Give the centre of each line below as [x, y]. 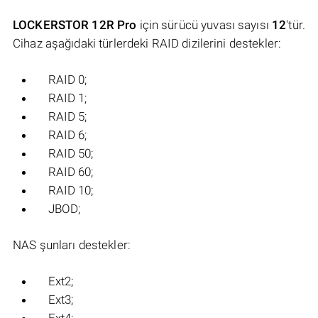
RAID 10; [71, 191]
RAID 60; [71, 172]
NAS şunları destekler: [72, 245]
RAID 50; [71, 154]
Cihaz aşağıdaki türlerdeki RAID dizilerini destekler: [147, 44]
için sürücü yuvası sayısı [204, 25]
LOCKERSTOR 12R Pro [75, 25]
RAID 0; [67, 80]
